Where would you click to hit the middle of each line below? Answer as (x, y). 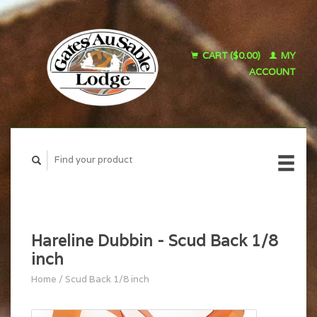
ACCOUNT (272, 72)
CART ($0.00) (231, 56)
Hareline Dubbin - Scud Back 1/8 (155, 240)
